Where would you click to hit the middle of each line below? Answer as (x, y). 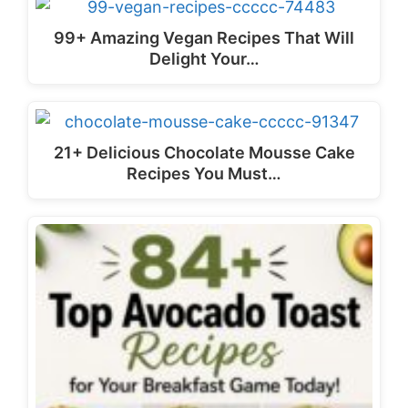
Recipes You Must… (204, 173)
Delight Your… (204, 58)
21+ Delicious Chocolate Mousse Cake (204, 152)
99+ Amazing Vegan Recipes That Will (204, 37)
